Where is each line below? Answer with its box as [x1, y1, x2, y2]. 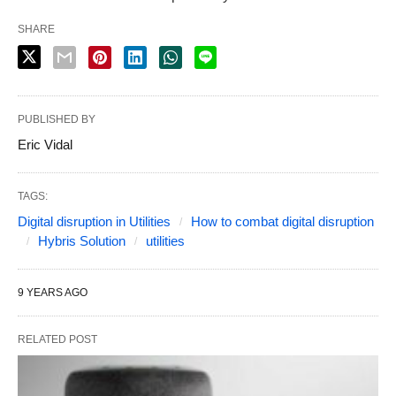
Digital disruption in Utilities [18, 214, 171, 230]
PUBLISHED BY [18, 113, 95, 126]
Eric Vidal [18, 137, 72, 153]
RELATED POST [18, 333, 97, 346]
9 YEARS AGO [18, 286, 88, 300]
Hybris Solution [38, 233, 126, 249]
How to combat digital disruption [191, 214, 374, 230]
